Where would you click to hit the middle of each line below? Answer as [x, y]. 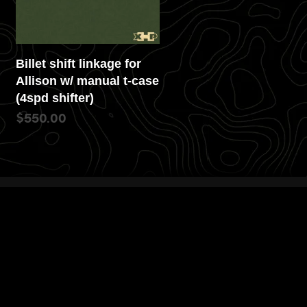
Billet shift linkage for [78, 64]
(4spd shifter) [55, 98]
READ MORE [44, 136]
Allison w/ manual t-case [87, 81]
